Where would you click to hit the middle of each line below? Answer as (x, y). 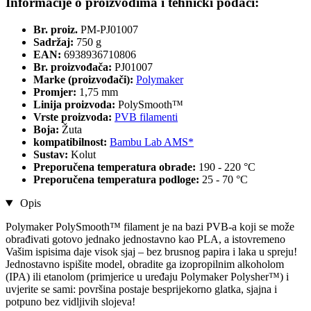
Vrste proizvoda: (74, 117)
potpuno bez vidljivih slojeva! (70, 302)
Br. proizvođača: (73, 67)
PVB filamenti (146, 117)
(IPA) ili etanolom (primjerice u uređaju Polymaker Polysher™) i (147, 277)
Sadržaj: (53, 42)
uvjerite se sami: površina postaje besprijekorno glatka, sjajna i (141, 289)
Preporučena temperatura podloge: (118, 180)
